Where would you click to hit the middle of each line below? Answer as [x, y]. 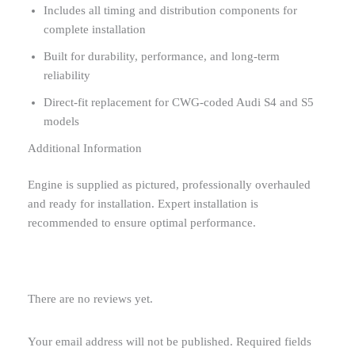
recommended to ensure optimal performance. [142, 222]
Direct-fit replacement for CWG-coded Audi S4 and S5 [179, 102]
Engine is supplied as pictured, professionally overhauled [169, 184]
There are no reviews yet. [90, 298]
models [61, 121]
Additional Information [85, 148]
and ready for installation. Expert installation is [143, 203]
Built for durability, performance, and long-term [162, 56]
